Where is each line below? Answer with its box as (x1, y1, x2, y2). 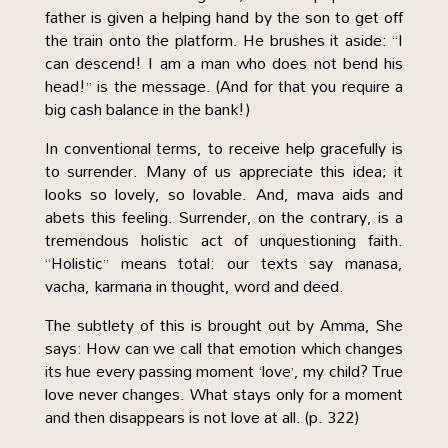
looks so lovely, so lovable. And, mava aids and (44, 178, 404, 210)
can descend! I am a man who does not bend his (44, 47, 404, 79)
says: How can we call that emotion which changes (44, 332, 404, 364)
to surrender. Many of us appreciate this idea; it (44, 155, 404, 187)
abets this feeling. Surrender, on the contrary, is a (44, 201, 404, 233)
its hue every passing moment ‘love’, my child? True (44, 355, 404, 387)
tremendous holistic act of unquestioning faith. (44, 224, 404, 256)
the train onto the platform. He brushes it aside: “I (44, 24, 404, 56)
